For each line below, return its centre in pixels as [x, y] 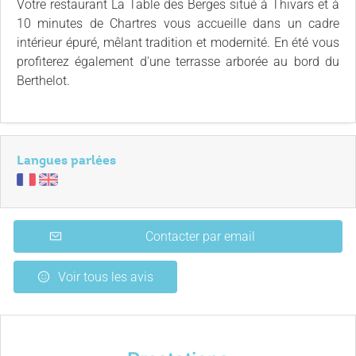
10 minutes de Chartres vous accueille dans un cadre [178, 23]
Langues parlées [66, 160]
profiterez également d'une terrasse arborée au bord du [178, 62]
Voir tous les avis [106, 277]
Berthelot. [43, 81]
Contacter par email [200, 236]
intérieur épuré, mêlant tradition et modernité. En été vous [178, 43]
